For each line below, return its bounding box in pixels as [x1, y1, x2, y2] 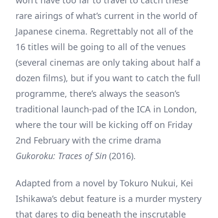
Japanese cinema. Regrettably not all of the [16, 25, 193, 37]
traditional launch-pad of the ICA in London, [16, 103, 197, 115]
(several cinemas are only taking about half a [16, 56, 200, 68]
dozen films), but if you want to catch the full [16, 72, 200, 84]
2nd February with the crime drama [16, 134, 161, 146]
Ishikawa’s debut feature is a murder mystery [16, 192, 201, 204]
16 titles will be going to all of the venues [16, 40, 186, 53]
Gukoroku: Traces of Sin [16, 149, 107, 162]
